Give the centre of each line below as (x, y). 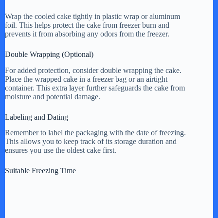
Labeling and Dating (36, 117)
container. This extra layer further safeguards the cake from (95, 88)
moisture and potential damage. (53, 96)
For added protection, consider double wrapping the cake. (93, 70)
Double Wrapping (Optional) (49, 54)
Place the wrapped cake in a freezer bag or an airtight (86, 79)
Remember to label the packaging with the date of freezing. (95, 133)
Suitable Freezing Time (40, 171)
